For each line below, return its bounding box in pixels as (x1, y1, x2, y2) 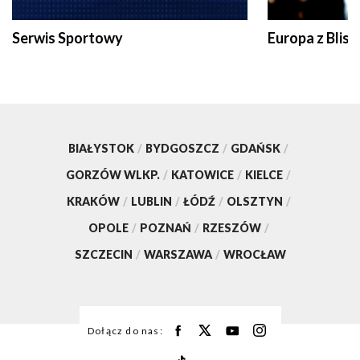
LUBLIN (130, 194, 172, 208)
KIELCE (245, 167, 283, 182)
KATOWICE (171, 167, 234, 182)
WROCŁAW (223, 247, 286, 261)
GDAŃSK (231, 141, 280, 155)
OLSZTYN (226, 194, 283, 208)
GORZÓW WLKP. (66, 167, 160, 182)
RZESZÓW (202, 220, 261, 235)
